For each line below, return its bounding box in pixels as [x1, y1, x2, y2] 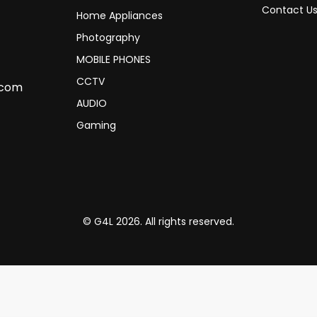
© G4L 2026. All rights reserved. [83, 214, 234, 229]
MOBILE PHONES [76, 52, 151, 67]
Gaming [76, 118, 116, 133]
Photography [76, 30, 140, 45]
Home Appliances [76, 8, 163, 23]
